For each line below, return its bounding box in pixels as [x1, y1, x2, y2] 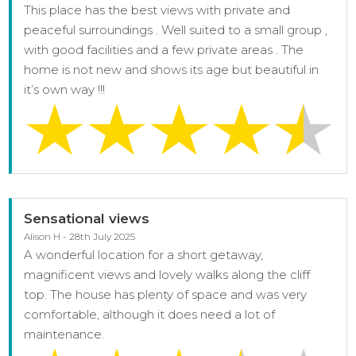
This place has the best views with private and [24, 2, 291, 18]
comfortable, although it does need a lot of [24, 307, 276, 323]
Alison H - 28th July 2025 [24, 230, 136, 243]
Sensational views [24, 211, 150, 227]
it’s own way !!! [24, 82, 106, 98]
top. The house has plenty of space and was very [24, 287, 308, 303]
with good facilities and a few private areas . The [24, 42, 304, 58]
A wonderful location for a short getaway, [24, 247, 264, 263]
